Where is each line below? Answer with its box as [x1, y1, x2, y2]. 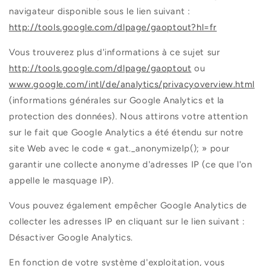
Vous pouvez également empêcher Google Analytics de [9, 200, 248, 211]
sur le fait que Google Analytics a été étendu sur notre [9, 127, 244, 138]
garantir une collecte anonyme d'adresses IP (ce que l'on [9, 159, 252, 170]
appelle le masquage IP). [9, 175, 114, 186]
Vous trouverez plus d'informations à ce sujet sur [9, 47, 220, 58]
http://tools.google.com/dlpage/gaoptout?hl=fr [9, 22, 217, 33]
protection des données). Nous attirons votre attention [9, 111, 248, 122]
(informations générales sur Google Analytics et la [9, 95, 225, 106]
